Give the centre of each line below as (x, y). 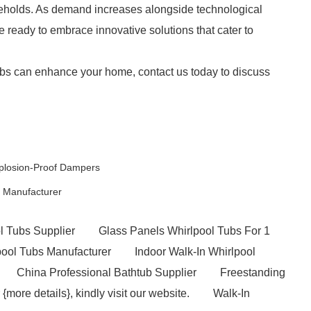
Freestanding (253, 272)
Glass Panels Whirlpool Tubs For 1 (184, 231)
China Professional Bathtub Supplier (107, 272)
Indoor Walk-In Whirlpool (195, 252)
